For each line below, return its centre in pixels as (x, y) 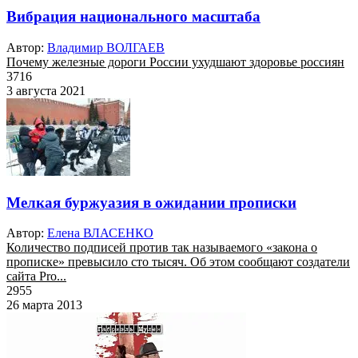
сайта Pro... (36, 276)
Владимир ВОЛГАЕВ (106, 47)
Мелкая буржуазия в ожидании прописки (151, 202)
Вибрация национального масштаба (133, 17)
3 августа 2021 (46, 90)
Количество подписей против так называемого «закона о (162, 248)
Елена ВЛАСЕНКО (100, 233)
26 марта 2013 (44, 305)
